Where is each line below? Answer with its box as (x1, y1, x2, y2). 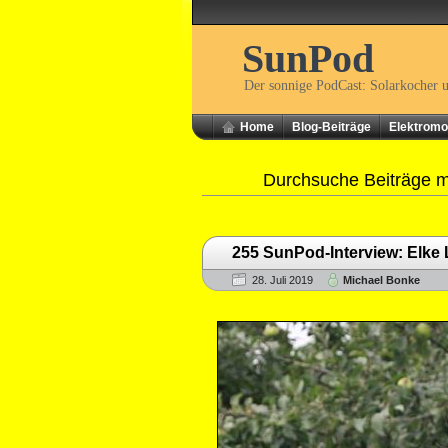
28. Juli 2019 (252, 274, 313, 286)
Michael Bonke (343, 274, 420, 286)
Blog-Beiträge (292, 120, 371, 134)
